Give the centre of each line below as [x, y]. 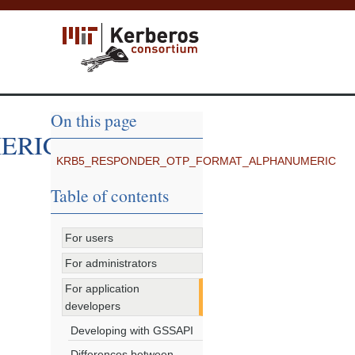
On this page [94, 120]
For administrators [111, 263]
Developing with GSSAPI [132, 330]
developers [93, 305]
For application [103, 288]
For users [90, 238]
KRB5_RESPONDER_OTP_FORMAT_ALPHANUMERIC [197, 161]
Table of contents [110, 196]
